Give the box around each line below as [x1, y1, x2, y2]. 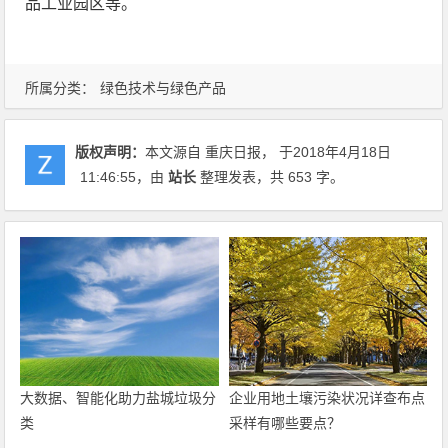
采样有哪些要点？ [228, 414, 341, 431]
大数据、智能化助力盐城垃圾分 [20, 389, 217, 406]
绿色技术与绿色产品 [100, 80, 227, 96]
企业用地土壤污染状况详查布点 [228, 389, 425, 406]
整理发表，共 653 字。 [196, 169, 345, 185]
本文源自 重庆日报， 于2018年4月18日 [145, 144, 392, 160]
